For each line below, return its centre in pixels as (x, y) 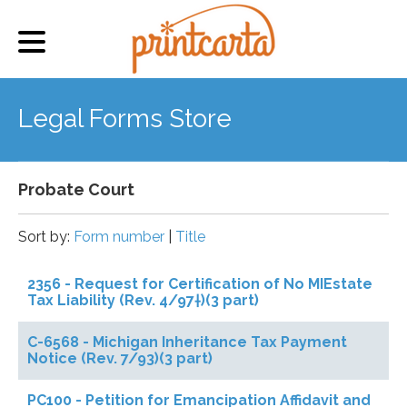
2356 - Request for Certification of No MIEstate (200, 284)
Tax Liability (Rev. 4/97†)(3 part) (143, 300)
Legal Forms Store (125, 119)
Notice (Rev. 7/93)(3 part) (120, 358)
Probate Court (76, 189)
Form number (119, 237)
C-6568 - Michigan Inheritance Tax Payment (187, 342)
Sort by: (46, 237)
